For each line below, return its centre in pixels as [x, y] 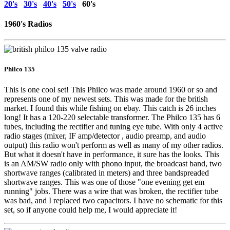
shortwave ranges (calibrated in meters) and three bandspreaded [107, 172]
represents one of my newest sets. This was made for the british [106, 99]
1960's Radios [28, 24]
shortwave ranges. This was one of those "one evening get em [104, 182]
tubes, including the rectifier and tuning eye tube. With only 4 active [113, 126]
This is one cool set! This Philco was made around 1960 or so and [111, 89]
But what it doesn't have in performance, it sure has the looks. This [112, 154]
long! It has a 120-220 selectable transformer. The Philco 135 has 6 [112, 117]
